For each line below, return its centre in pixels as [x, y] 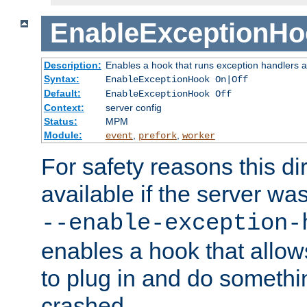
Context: [64, 108]
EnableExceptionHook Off [168, 94]
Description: [72, 65]
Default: [62, 94]
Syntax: [61, 79]
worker [198, 136]
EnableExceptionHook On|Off [176, 80]
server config [133, 108]
